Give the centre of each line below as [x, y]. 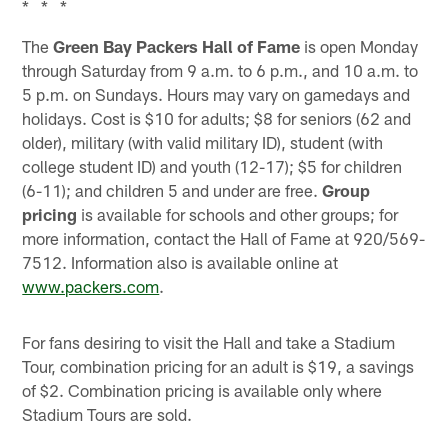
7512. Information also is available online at [180, 261]
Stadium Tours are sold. [107, 413]
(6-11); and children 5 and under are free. [172, 189]
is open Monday [359, 45]
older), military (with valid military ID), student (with [203, 141]
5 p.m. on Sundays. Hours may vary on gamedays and [216, 93]
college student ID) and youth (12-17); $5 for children [212, 165]
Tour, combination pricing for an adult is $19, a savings [218, 365]
